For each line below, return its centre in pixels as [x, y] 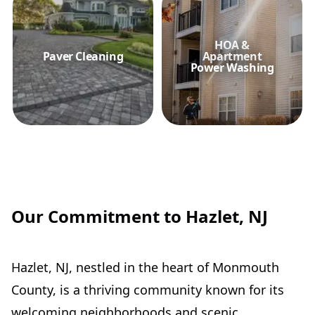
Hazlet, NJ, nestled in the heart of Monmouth [145, 267]
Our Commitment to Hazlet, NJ [140, 216]
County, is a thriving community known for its [148, 290]
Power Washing [232, 67]
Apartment [232, 56]
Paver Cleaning [83, 56]
